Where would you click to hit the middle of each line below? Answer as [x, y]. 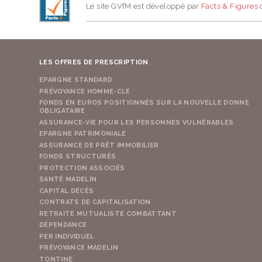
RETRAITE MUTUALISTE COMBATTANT [108, 213]
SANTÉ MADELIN [68, 180]
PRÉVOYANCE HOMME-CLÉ [85, 91]
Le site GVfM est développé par [144, 6]
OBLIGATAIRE [62, 111]
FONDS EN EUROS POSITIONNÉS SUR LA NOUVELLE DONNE [144, 103]
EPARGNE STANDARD [76, 80]
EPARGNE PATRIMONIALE [83, 134]
